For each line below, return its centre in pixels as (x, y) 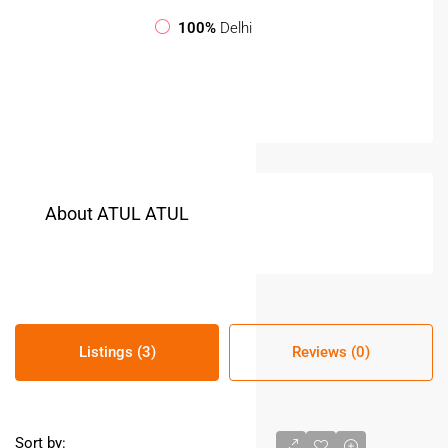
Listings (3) (117, 351)
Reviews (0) (331, 351)
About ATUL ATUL (117, 213)
